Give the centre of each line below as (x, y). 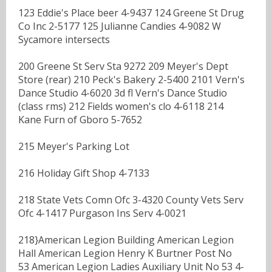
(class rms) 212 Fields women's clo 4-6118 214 (121, 106)
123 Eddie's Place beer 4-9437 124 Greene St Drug (131, 12)
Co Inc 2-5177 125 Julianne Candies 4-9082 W (120, 26)
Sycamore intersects (64, 39)
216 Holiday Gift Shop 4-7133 (84, 173)
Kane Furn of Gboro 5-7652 (80, 119)
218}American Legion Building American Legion (126, 240)
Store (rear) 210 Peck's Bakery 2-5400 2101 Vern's (131, 79)
